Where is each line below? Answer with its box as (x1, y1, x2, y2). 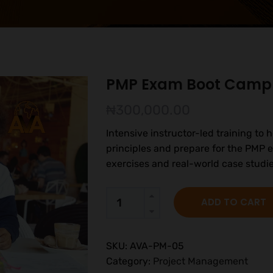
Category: (105, 255, 153, 267)
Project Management (152, 255, 248, 267)
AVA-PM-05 (129, 240, 184, 252)
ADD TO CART (200, 196, 266, 208)
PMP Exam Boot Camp (105, 74, 272, 94)
